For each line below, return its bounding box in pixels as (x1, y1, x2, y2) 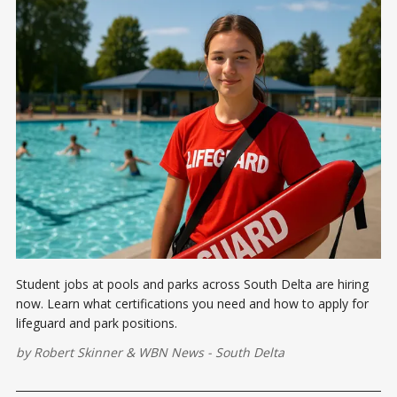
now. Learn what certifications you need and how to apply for (16, 295, 369, 313)
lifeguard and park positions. (16, 315, 177, 332)
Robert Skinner (34, 344, 122, 362)
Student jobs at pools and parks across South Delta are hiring (16, 276, 369, 293)
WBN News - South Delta (138, 344, 284, 362)
